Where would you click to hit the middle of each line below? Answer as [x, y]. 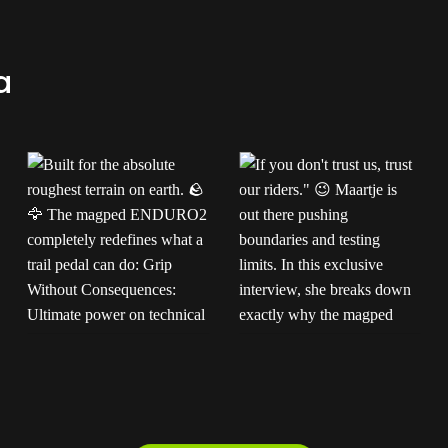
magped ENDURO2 [100, 414]
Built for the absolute [107, 348]
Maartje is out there [314, 392]
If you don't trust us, [314, 348]
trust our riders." [304, 370]
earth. [58, 392]
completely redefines [109, 436]
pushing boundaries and [328, 414]
